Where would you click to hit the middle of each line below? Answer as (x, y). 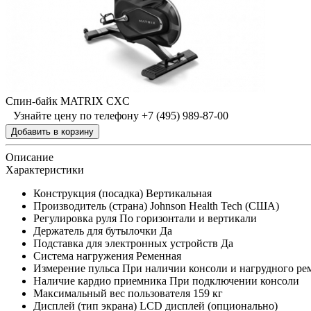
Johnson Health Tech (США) (215, 206)
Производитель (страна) (90, 206)
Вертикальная (179, 193)
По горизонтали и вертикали (188, 218)
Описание (30, 157)
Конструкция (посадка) (88, 193)
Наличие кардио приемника (100, 281)
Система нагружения (83, 256)
